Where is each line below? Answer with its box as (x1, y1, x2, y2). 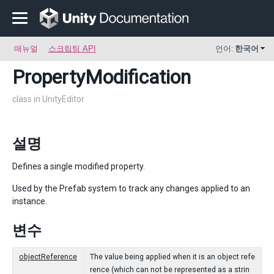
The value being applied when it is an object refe (90, 253, 255, 261)
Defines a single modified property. (12, 161, 145, 171)
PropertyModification (12, 65, 191, 89)
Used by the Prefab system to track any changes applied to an (12, 183, 250, 193)
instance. (12, 196, 47, 206)
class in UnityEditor (12, 94, 84, 104)
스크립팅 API (48, 44, 96, 53)
